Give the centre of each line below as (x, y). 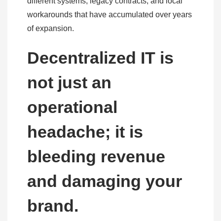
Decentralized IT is (100, 58)
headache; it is (85, 132)
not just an (69, 83)
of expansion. (52, 29)
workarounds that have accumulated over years (110, 15)
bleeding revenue (96, 157)
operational (72, 107)
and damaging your (105, 181)
